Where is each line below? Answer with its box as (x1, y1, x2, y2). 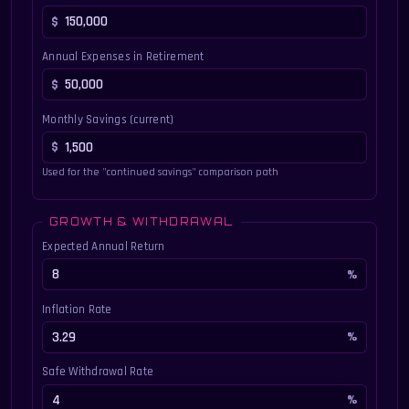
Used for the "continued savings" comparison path (41, 165, 278, 180)
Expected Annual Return (41, 238, 165, 255)
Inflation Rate (41, 301, 112, 318)
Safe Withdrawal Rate (41, 364, 154, 381)
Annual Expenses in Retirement (41, 48, 204, 65)
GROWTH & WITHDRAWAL (48, 215, 234, 229)
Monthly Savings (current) (41, 111, 174, 128)
